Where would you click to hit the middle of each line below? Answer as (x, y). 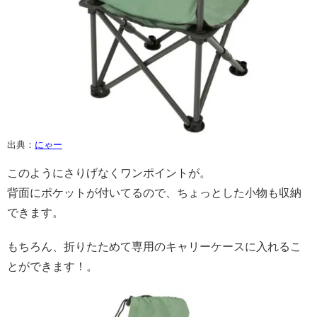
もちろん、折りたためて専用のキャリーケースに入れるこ (154, 246)
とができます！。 (52, 266)
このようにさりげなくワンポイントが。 (109, 173)
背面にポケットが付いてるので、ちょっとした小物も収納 (154, 192)
